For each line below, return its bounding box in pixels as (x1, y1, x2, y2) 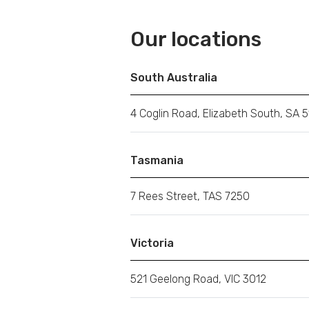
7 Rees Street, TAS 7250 (130, 190, 250, 203)
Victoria (130, 237, 174, 250)
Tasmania (130, 154, 183, 167)
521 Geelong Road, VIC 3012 (130, 272, 266, 286)
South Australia (130, 71, 217, 84)
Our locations (130, 27, 261, 52)
